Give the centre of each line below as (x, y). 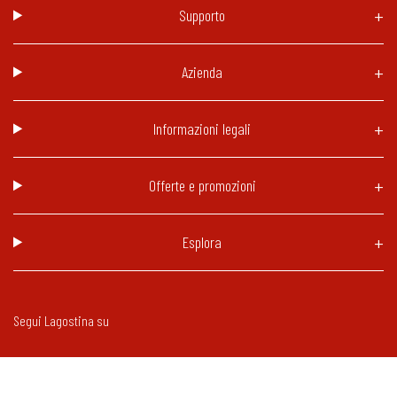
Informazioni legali (202, 128)
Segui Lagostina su (61, 320)
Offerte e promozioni (202, 185)
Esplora (202, 241)
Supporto (202, 15)
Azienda (202, 71)
